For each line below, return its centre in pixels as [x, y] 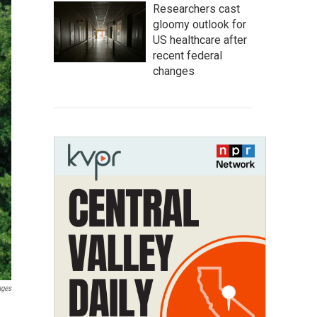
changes [174, 71]
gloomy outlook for [200, 24]
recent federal [188, 56]
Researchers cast [196, 9]
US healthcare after [200, 40]
